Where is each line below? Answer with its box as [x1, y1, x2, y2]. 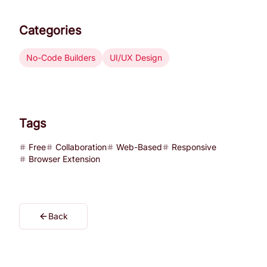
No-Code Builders [26, 52, 95, 63]
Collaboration [55, 142, 107, 152]
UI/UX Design [110, 52, 162, 63]
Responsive [172, 142, 216, 152]
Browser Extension [29, 154, 100, 164]
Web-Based [116, 142, 162, 152]
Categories [19, 23, 82, 38]
